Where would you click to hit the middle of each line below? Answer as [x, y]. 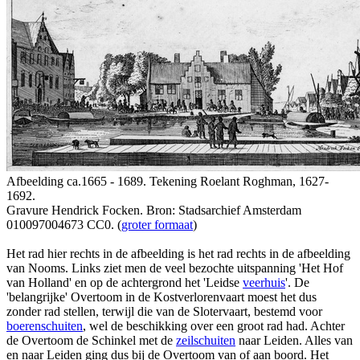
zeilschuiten [206, 340]
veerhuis [264, 282]
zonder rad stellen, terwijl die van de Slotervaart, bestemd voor [164, 311]
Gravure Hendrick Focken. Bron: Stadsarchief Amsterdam [154, 210]
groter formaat [157, 224]
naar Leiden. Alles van [294, 340]
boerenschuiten [45, 325]
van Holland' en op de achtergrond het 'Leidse [125, 282]
